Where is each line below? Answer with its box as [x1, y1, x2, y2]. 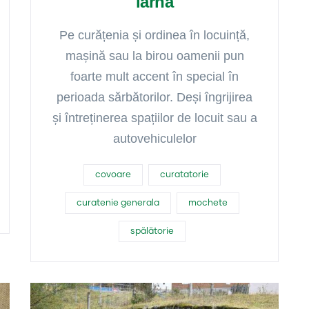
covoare [94, 170, 131, 179]
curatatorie [159, 170, 209, 179]
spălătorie [130, 227, 174, 236]
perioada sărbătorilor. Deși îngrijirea [57, 90, 252, 104]
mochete [188, 199, 228, 208]
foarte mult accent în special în [70, 70, 239, 83]
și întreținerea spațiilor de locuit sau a [52, 111, 257, 125]
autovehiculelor [112, 132, 197, 146]
